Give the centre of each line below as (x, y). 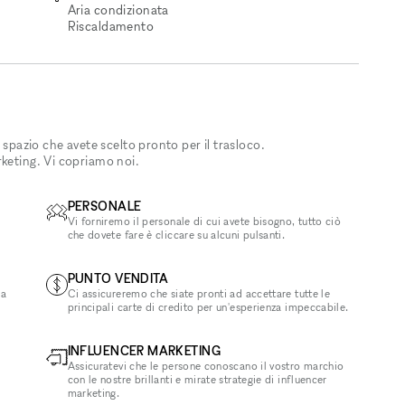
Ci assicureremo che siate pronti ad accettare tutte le (199, 293)
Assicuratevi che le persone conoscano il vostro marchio (206, 366)
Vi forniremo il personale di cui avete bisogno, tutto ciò (204, 221)
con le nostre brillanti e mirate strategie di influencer (197, 379)
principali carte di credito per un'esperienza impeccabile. (208, 307)
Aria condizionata (118, 9)
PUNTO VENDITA (118, 278)
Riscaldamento (111, 26)
